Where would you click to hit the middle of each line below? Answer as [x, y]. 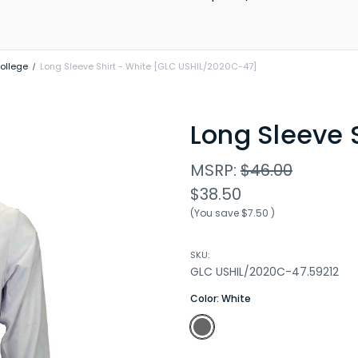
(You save [214, 213]
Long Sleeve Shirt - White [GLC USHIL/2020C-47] [148, 66]
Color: [205, 298]
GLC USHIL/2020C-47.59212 [264, 271]
